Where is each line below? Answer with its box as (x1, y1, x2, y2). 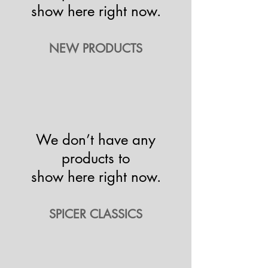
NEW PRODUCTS (49, 41, 142, 57)
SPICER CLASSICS (49, 206, 142, 223)
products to (62, 149, 130, 168)
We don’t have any (36, 130, 156, 150)
